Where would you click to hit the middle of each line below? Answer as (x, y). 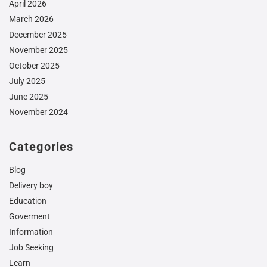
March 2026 (31, 19)
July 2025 (27, 81)
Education (28, 201)
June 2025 (29, 97)
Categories (41, 147)
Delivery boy (31, 185)
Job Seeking (31, 247)
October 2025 (34, 66)
